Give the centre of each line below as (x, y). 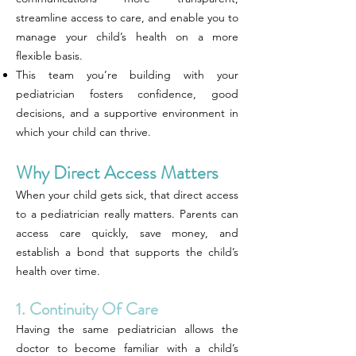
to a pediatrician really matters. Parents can (127, 214)
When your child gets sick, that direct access (127, 195)
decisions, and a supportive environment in (127, 113)
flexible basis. (49, 56)
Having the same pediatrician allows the (127, 329)
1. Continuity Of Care (87, 309)
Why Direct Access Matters (117, 173)
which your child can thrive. (83, 132)
